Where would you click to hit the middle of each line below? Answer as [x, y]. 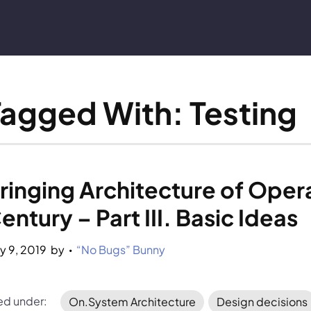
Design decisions [262, 302]
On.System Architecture [133, 302]
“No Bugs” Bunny [121, 250]
